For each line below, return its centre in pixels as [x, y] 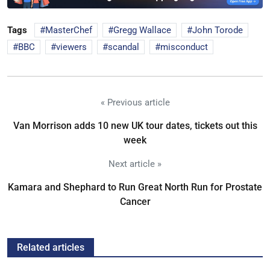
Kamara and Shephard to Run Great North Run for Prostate [135, 187]
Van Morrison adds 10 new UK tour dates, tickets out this [135, 126]
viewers [71, 47]
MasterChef [69, 30]
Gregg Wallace [142, 30]
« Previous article [135, 103]
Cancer [135, 202]
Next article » [135, 164]
